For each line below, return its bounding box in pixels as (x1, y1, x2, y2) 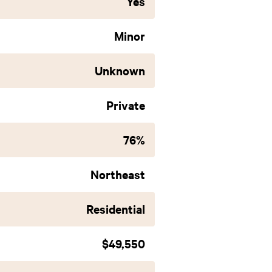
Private (106, 97, 145, 113)
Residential (86, 201, 145, 217)
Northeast (90, 166, 145, 182)
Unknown (95, 63, 145, 78)
